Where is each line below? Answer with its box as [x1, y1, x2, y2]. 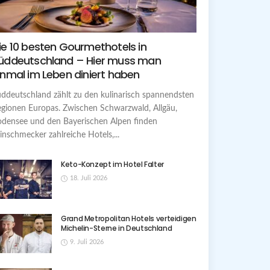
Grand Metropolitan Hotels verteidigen [61, 213, 196, 224]
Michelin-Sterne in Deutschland [61, 223, 172, 234]
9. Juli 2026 [70, 239, 104, 246]
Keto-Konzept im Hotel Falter [61, 159, 164, 170]
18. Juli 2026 [70, 175, 107, 182]
